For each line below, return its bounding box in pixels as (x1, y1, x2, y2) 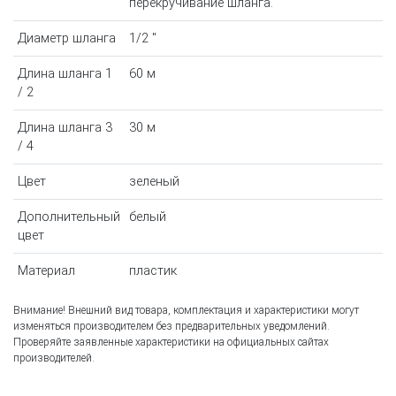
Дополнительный (17, 209, 120, 225)
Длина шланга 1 (17, 66, 112, 82)
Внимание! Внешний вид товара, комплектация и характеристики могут (13, 304, 359, 317)
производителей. (13, 352, 95, 365)
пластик (128, 263, 177, 279)
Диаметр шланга (17, 31, 116, 47)
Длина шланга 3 (17, 120, 112, 136)
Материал (17, 263, 75, 279)
